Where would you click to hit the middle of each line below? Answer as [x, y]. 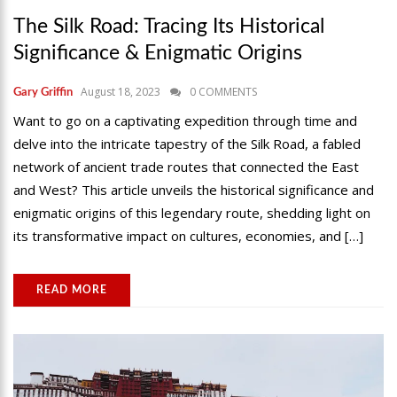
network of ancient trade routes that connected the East [186, 166]
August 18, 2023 [121, 91]
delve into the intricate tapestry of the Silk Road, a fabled [187, 143]
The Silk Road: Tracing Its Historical [169, 26]
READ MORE [72, 289]
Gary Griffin [43, 92]
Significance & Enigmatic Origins [158, 52]
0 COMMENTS [223, 91]
